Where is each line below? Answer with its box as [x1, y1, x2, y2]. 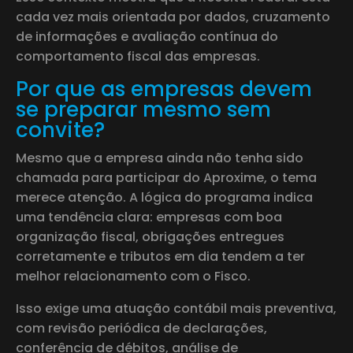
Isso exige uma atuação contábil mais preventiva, [16, 299, 336, 318]
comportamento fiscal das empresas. [16, 46, 260, 65]
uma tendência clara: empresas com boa [16, 207, 282, 226]
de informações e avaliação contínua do [16, 27, 278, 46]
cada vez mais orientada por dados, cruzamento [16, 7, 330, 26]
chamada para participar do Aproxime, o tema [16, 168, 317, 187]
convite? [16, 115, 105, 144]
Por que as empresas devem [16, 74, 312, 103]
